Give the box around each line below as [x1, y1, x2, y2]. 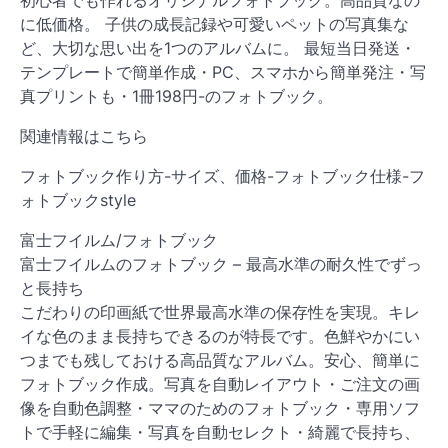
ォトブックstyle [20, 189, 136, 210]
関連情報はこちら [20, 125, 148, 146]
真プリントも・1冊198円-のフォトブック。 [20, 85, 333, 106]
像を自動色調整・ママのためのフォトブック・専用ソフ [20, 397, 420, 418]
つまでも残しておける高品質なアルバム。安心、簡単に [20, 349, 420, 370]
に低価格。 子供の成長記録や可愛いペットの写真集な [20, 13, 409, 34]
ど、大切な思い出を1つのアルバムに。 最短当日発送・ [20, 37, 416, 58]
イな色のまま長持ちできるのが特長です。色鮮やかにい [20, 325, 420, 346]
